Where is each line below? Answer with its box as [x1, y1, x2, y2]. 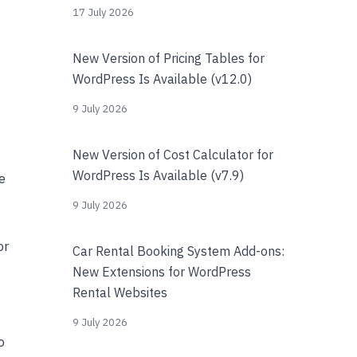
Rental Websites [73, 284, 167, 300]
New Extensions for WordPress [73, 264, 251, 280]
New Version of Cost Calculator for [73, 147, 273, 163]
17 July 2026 [73, 6, 134, 19]
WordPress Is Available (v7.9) [73, 167, 244, 183]
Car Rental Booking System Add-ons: [73, 243, 284, 259]
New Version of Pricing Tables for [73, 50, 265, 66]
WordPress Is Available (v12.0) [73, 71, 252, 87]
